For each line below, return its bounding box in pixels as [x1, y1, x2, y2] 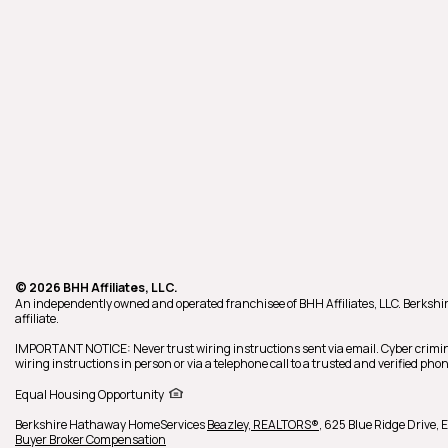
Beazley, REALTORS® [207, 416, 319, 433]
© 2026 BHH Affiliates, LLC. [15, 279, 178, 296]
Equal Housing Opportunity [15, 385, 164, 403]
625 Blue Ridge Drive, [324, 416, 441, 433]
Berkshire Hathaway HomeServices [15, 416, 207, 433]
